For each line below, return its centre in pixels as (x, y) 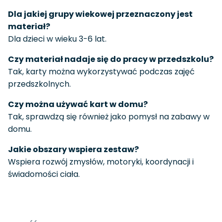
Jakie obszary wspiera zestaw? (73, 150)
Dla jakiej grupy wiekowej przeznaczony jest (100, 14)
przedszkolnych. (39, 84)
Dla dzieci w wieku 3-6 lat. (57, 39)
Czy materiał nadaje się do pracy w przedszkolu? (111, 59)
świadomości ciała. (44, 174)
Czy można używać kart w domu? (78, 105)
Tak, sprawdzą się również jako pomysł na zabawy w (109, 117)
